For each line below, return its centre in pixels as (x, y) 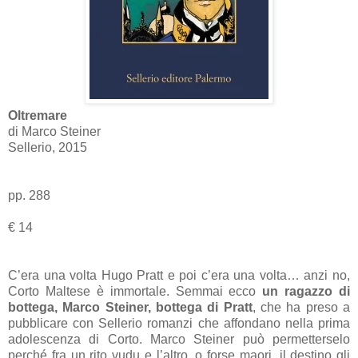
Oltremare (38, 115)
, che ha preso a (301, 307)
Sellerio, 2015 (48, 147)
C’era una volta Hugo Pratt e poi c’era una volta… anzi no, (179, 275)
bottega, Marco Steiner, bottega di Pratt (130, 307)
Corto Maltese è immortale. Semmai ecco (135, 291)
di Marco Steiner (54, 131)
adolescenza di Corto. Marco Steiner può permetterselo (179, 339)
